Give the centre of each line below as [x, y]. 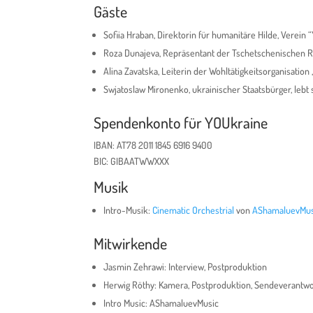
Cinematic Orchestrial [194, 210]
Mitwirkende [131, 243]
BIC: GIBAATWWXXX [132, 161]
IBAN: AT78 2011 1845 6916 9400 [153, 145]
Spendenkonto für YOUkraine [181, 123]
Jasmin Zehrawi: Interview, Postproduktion [185, 267]
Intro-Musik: [128, 210]
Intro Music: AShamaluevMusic [161, 303]
